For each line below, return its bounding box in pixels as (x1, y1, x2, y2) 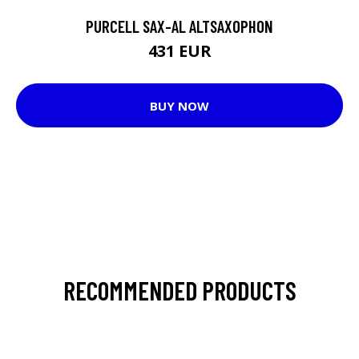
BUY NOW (150, 97, 209, 114)
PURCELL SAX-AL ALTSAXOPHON (86, 16, 273, 36)
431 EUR (147, 40, 212, 62)
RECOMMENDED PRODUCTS (63, 275, 296, 305)
